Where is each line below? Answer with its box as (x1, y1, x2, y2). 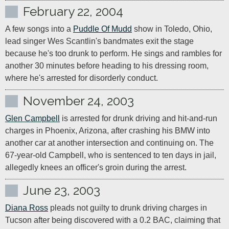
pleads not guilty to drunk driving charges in (48, 203, 207, 212)
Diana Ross (5, 203, 48, 212)
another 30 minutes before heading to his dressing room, (5, 61, 209, 70)
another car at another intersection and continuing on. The (5, 139, 214, 147)
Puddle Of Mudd (73, 25, 132, 33)
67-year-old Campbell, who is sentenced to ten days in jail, (5, 151, 216, 159)
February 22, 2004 (23, 4, 123, 19)
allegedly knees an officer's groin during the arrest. (5, 163, 187, 172)
